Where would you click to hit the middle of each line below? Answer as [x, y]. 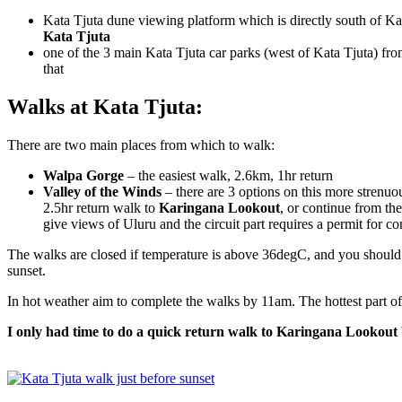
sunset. [26, 270]
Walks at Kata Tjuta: [105, 107]
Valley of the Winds [102, 191]
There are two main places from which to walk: [141, 144]
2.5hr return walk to [101, 207]
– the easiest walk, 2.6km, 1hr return [228, 175]
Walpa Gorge [83, 175]
